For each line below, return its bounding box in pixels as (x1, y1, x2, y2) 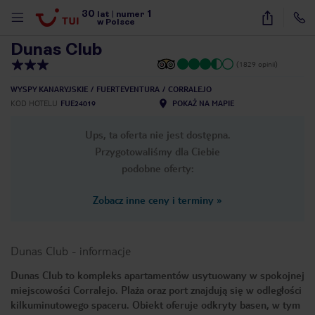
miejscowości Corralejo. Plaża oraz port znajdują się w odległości (11, 283, 302, 296)
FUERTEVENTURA (96, 84, 160, 94)
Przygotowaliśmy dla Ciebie (95, 145, 220, 157)
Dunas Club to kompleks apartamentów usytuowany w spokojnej (11, 269, 304, 281)
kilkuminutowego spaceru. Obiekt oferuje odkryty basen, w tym (11, 298, 300, 311)
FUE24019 (60, 98, 96, 108)
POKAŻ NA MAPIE (172, 98, 234, 108)
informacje (79, 243, 131, 258)
